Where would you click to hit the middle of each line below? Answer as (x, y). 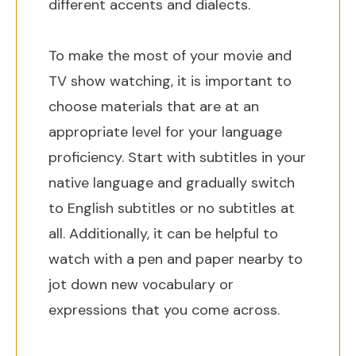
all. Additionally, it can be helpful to (163, 234)
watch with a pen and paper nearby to (176, 259)
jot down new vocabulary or (141, 284)
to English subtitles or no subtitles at (172, 208)
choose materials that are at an (154, 106)
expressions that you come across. (164, 310)
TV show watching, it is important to (170, 81)
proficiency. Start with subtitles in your (177, 157)
